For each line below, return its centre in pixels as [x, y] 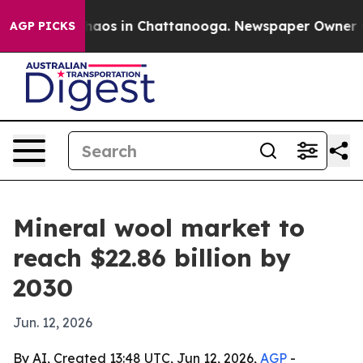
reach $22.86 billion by [152, 258]
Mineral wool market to [159, 228]
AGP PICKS [43, 26]
